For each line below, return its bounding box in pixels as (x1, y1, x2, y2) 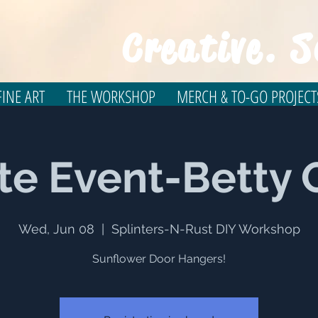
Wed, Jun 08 (18, 221, 94, 237)
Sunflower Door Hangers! (92, 252, 226, 266)
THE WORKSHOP (66, 84, 155, 109)
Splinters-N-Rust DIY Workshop (111, 221, 300, 237)
